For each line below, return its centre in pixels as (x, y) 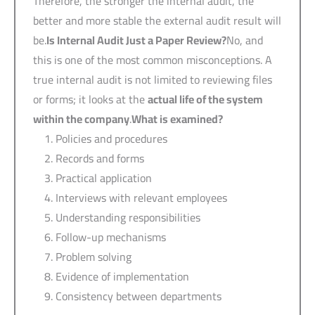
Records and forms (100, 158)
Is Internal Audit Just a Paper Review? (136, 40)
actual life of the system (205, 99)
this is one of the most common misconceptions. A (153, 59)
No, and (245, 40)
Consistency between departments (139, 296)
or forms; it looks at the (90, 99)
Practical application (104, 178)
